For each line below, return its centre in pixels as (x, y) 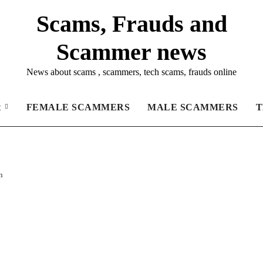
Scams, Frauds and (131, 24)
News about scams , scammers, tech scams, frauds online (131, 72)
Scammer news (131, 52)
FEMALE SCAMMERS (78, 107)
